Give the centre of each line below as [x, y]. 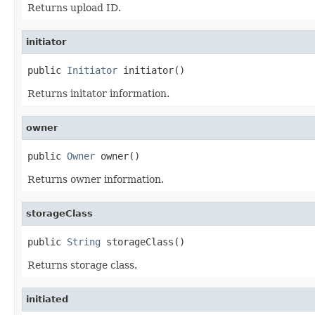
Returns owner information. [96, 179]
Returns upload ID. [74, 7]
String [84, 242]
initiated [47, 299]
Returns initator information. [98, 93]
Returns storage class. [82, 265]
